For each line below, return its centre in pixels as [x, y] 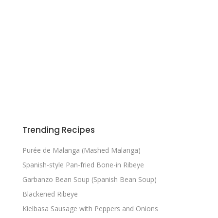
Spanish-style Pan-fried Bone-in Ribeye [83, 165]
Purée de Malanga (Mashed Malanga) [82, 150]
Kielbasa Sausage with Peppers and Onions [90, 209]
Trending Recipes [59, 130]
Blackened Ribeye [50, 194]
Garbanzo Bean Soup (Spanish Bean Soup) [90, 179]
